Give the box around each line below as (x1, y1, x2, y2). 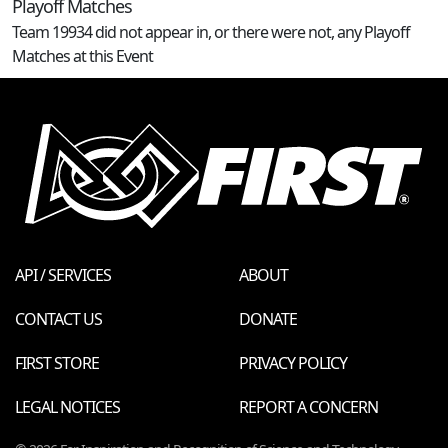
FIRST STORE (15, 351, 99, 374)
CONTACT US (15, 307, 102, 330)
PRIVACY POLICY (239, 351, 347, 374)
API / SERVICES (15, 263, 111, 286)
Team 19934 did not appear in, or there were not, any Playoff (12, 21, 410, 44)
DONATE (239, 307, 297, 330)
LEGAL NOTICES (15, 395, 120, 418)
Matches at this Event (12, 45, 153, 68)
